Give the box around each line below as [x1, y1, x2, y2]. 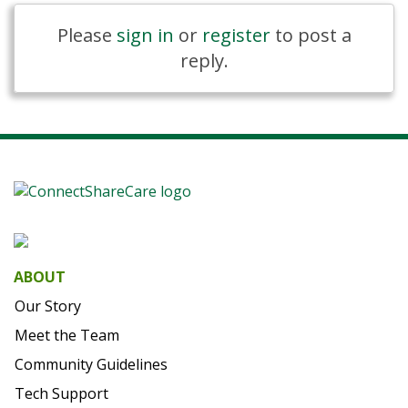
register [201, 23, 270, 47]
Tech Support [15, 383, 108, 403]
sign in [116, 23, 174, 47]
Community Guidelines [15, 354, 168, 374]
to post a [270, 23, 352, 47]
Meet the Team [15, 325, 119, 345]
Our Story [15, 296, 81, 316]
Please [56, 23, 117, 47]
